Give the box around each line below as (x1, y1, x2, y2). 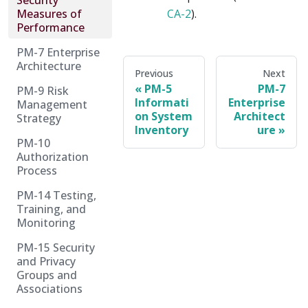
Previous (135, 67, 173, 80)
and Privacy (16, 254, 76, 269)
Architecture (16, 58, 81, 74)
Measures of (16, 6, 82, 21)
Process (16, 163, 57, 178)
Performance (16, 20, 85, 35)
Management (16, 97, 87, 112)
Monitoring (16, 215, 76, 230)
